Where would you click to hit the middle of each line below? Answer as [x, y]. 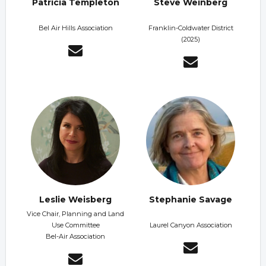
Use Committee [75, 225]
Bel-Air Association [75, 237]
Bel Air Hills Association [75, 28]
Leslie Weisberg [75, 200]
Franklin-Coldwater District [191, 28]
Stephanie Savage [191, 200]
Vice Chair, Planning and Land [75, 214]
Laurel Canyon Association [191, 225]
